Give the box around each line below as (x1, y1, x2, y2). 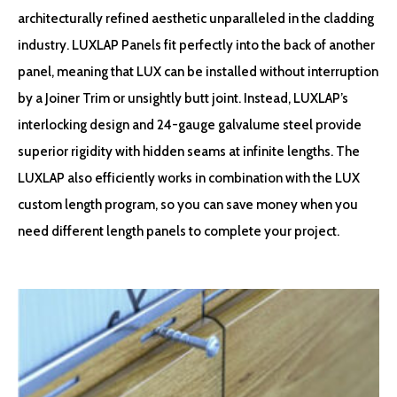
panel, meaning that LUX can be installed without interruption (18, 64, 378, 80)
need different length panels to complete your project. (18, 223, 339, 239)
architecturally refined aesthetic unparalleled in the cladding (18, 11, 374, 27)
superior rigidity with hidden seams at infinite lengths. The (18, 144, 360, 160)
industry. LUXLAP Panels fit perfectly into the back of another (18, 37, 375, 53)
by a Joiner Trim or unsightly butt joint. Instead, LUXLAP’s (18, 90, 348, 106)
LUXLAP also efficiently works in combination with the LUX (18, 170, 360, 186)
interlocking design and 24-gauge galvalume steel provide (18, 117, 362, 133)
